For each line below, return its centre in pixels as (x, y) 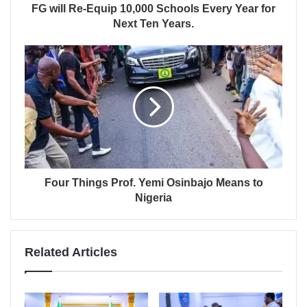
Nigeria (153, 197)
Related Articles (71, 252)
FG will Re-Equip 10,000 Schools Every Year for (153, 8)
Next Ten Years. (153, 23)
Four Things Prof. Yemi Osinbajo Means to (153, 182)
